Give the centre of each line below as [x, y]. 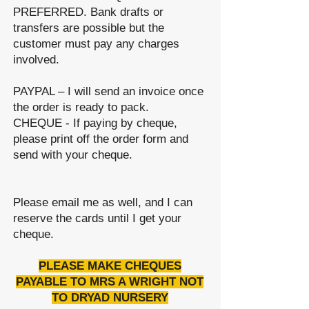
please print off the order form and [101, 139]
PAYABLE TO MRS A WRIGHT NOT [110, 282]
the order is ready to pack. [81, 107]
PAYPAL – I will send [68, 91]
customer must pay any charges [96, 44]
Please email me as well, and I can [103, 202]
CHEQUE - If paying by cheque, [95, 123]
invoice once [169, 91]
